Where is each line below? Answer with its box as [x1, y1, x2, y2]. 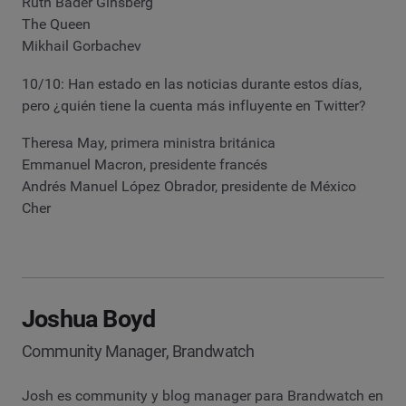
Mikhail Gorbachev [22, 37, 141, 55]
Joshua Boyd [22, 304, 156, 334]
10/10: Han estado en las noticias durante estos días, [22, 74, 362, 92]
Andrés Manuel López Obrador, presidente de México [22, 178, 356, 196]
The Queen [22, 15, 91, 34]
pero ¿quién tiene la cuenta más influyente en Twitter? [22, 96, 366, 114]
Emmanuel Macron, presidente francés [22, 156, 267, 174]
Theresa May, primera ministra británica [22, 134, 275, 152]
